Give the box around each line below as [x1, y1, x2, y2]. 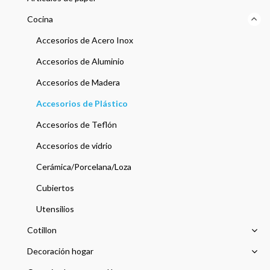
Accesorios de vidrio [36, 140, 112, 151]
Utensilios [36, 204, 74, 215]
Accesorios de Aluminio [36, 56, 124, 67]
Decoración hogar [27, 246, 93, 257]
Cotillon [27, 225, 57, 236]
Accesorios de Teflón [36, 119, 117, 130]
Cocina [27, 14, 53, 25]
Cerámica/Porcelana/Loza [36, 162, 131, 172]
